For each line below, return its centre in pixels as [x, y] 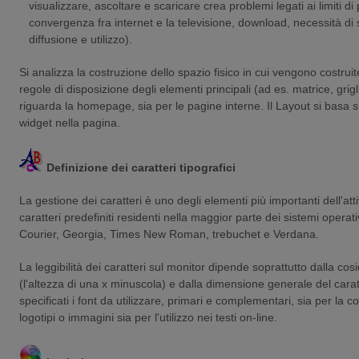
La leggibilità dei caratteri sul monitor [114, 266]
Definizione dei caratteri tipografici [139, 167]
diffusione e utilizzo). [81, 39]
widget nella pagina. [70, 122]
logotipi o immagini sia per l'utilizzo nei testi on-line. [148, 317]
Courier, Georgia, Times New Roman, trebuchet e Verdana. [169, 234]
